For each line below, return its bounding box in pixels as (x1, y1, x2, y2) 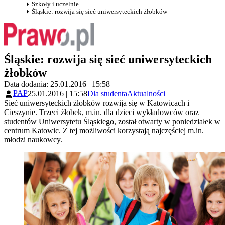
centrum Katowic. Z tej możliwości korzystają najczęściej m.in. (4, 126, 204, 135)
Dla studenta (87, 89, 127, 98)
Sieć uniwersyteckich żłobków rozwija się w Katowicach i (4, 98, 189, 107)
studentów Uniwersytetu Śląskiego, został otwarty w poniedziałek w (4, 117, 220, 126)
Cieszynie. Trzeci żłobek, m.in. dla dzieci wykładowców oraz (4, 107, 199, 117)
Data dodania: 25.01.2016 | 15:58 (4, 80, 110, 89)
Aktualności (127, 89, 165, 98)
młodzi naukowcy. (4, 135, 62, 144)
